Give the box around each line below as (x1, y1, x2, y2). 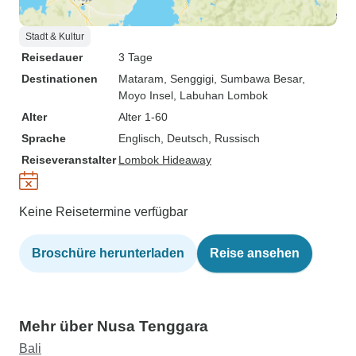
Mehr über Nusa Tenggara (19, 318, 208, 335)
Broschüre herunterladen (32, 246, 184, 260)
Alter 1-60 (118, 110, 168, 123)
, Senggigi (164, 72, 214, 85)
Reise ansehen (210, 246, 300, 260)
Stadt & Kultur (25, 31, 84, 42)
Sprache (21, 132, 66, 145)
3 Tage (118, 51, 153, 64)
